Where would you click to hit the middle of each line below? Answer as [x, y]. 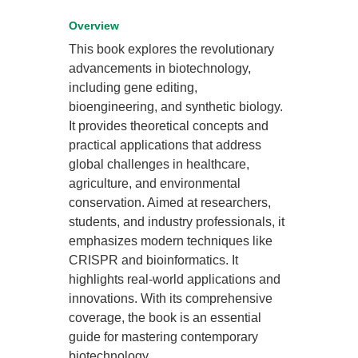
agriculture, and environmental [155, 183]
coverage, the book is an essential [165, 318]
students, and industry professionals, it [177, 222]
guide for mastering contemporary [164, 337]
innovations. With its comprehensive [171, 298]
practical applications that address [165, 145]
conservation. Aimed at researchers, [170, 203]
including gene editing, [133, 88]
